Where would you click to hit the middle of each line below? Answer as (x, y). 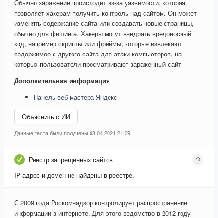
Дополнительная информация (62, 81)
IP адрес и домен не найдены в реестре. (74, 175)
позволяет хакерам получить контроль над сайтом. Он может (105, 13)
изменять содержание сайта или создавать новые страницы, (104, 23)
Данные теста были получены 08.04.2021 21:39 (72, 133)
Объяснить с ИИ (46, 116)
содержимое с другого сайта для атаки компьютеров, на (98, 54)
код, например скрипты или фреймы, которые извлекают (98, 44)
